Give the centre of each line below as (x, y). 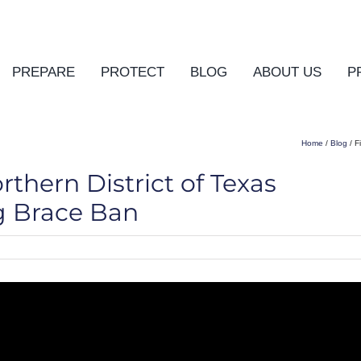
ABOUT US (287, 73)
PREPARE (43, 73)
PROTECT (132, 73)
